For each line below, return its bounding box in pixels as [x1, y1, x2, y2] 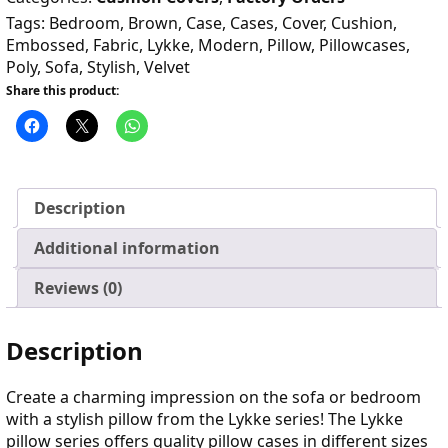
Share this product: [6, 81, 119, 99]
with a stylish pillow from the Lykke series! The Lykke [6, 408, 403, 431]
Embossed [6, 33, 85, 56]
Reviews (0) [34, 276, 122, 299]
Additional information [34, 236, 220, 259]
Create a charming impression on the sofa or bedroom [6, 386, 421, 409]
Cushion [331, 11, 393, 34]
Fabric [93, 33, 139, 56]
